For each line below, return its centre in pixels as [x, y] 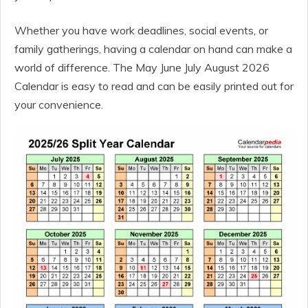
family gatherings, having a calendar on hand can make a [153, 49]
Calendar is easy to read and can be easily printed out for [154, 86]
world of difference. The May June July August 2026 [142, 67]
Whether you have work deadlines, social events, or [141, 30]
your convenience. [59, 104]
